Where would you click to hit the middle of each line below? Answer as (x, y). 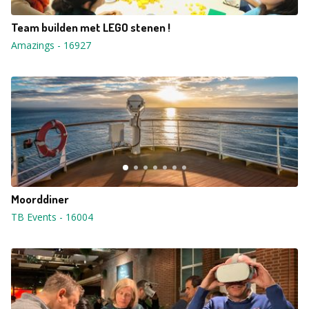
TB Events (34, 217)
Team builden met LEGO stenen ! (91, 27)
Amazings (33, 45)
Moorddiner (40, 199)
